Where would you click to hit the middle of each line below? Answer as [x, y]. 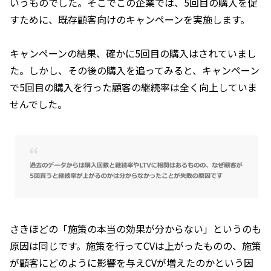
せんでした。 [38, 104]
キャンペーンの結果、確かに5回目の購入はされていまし [133, 53]
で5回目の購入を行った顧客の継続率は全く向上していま [133, 87]
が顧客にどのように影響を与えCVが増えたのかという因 [132, 262]
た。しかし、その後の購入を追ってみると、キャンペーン [135, 70]
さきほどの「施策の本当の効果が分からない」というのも [135, 228]
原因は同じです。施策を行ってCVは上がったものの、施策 [135, 245]
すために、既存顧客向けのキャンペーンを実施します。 [130, 19]
